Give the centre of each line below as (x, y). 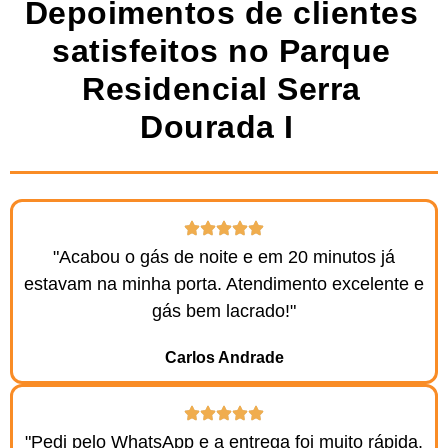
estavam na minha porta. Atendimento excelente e (224, 283)
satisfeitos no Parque (221, 50)
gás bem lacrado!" (224, 310)
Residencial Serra (221, 88)
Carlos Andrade (224, 356)
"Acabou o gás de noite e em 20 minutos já (224, 256)
